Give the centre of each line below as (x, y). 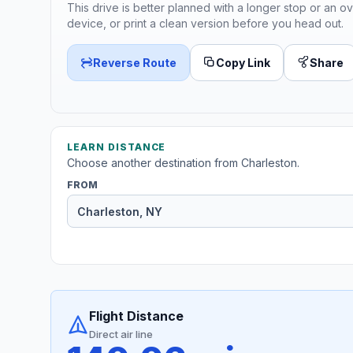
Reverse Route (135, 62)
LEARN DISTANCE (117, 147)
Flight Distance (136, 316)
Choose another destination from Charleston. (183, 163)
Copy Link (243, 62)
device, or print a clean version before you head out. (205, 23)
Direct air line (121, 334)
